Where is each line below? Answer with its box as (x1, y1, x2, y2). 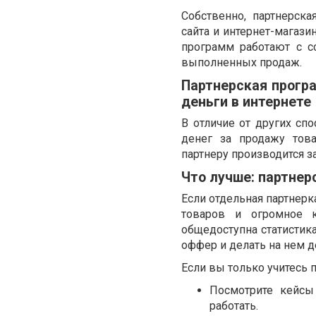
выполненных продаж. (181, 56, 302, 69)
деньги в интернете (181, 94, 311, 110)
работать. (209, 299, 258, 312)
